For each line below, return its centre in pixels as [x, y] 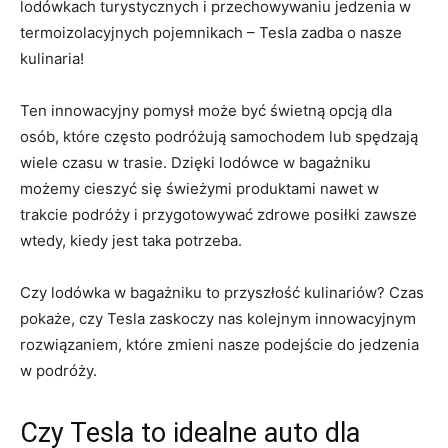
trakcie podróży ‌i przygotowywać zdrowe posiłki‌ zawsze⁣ [218, 214]
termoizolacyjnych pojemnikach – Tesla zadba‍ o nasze [211, 32]
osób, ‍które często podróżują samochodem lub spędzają [219, 136]
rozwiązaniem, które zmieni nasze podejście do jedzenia [219, 344]
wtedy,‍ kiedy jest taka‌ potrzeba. [131, 240]
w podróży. [58, 370]
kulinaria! [52, 58]
